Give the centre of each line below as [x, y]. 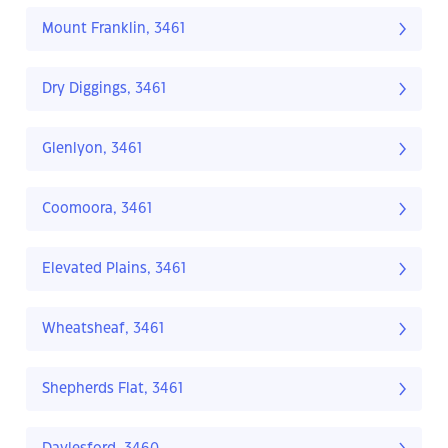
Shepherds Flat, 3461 [112, 389]
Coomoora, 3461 [97, 209]
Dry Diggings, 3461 [104, 89]
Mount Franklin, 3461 [113, 29]
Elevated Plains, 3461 [114, 269]
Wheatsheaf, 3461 [103, 329]
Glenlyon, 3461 [92, 149]
